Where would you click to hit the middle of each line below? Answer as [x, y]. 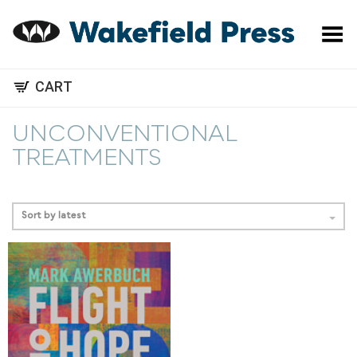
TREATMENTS [87, 159]
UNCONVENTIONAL [125, 135]
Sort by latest [54, 216]
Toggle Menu [309, 29]
